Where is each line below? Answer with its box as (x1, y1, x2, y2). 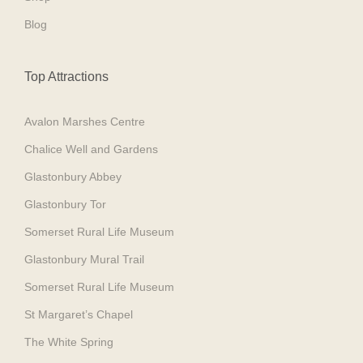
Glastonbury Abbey (24, 169, 122, 183)
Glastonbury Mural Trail (24, 252, 144, 266)
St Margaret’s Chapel (24, 307, 133, 321)
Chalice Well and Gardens (24, 142, 158, 156)
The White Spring (24, 335, 113, 348)
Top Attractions (24, 69, 109, 83)
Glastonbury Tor (24, 197, 106, 211)
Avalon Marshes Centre (24, 114, 145, 128)
